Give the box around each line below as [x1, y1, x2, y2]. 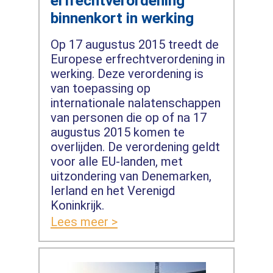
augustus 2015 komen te [50, 125, 185, 140]
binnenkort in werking [50, 9, 194, 27]
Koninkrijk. [50, 198, 104, 213]
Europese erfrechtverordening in [50, 52, 225, 67]
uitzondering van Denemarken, [50, 169, 211, 184]
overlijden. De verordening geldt [50, 140, 220, 155]
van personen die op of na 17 [50, 110, 207, 126]
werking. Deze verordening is [50, 66, 204, 82]
